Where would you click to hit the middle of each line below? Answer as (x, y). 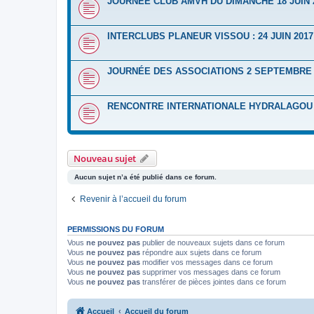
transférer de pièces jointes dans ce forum (213, 282)
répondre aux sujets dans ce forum (201, 252)
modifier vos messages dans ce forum (206, 262)
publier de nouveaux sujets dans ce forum (212, 243)
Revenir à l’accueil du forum (133, 199)
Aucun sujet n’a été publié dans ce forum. (145, 177)
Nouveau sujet (105, 158)
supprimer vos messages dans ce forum (210, 272)
